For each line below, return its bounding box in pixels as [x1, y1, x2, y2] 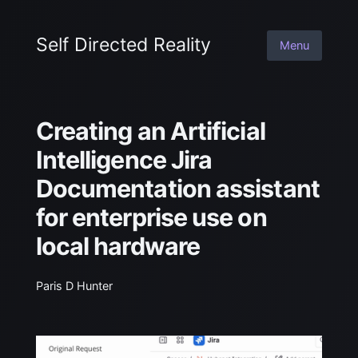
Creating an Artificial [35, 117, 265, 146]
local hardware [35, 232, 201, 261]
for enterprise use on [35, 203, 267, 233]
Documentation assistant [35, 174, 320, 204]
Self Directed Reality [35, 34, 211, 57]
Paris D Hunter [35, 279, 113, 293]
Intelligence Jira [35, 145, 213, 175]
